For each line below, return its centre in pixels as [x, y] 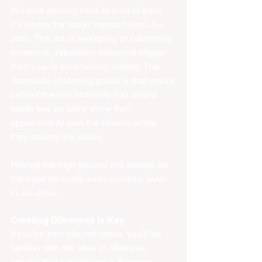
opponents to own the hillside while [85, 123]
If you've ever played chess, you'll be [87, 234]
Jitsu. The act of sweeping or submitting [93, 39]
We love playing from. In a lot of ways [88, 11]
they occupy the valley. [58, 137]
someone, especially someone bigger [89, 53]
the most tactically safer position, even [90, 179]
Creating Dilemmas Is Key [68, 220]
